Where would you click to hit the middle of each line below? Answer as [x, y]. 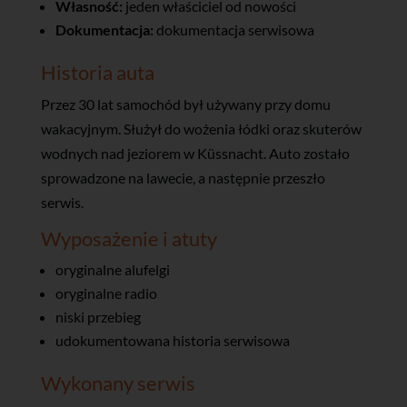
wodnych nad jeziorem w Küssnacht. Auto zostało [195, 153]
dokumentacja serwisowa [233, 29]
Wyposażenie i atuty [129, 238]
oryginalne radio [106, 293]
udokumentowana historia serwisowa [172, 340]
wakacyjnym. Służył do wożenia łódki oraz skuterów [201, 128]
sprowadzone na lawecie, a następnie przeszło [183, 177]
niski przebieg [98, 316]
